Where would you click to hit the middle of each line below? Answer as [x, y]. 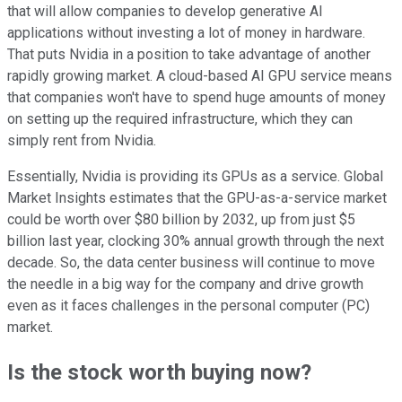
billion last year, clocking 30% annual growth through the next [196, 240]
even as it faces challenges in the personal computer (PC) [188, 305]
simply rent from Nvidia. [82, 140]
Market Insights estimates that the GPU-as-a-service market [197, 197]
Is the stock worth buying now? [159, 372]
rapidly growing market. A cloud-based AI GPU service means [200, 75]
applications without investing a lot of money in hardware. [186, 32]
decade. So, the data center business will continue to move [191, 262]
